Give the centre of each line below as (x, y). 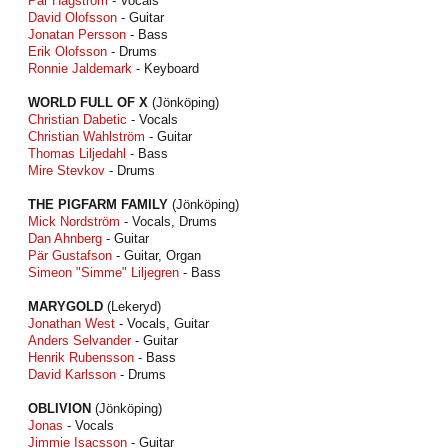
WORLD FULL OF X (88, 102)
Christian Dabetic (77, 119)
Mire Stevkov (66, 170)
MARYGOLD (65, 306)
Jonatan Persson (77, 34)
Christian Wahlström (86, 136)
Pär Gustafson (70, 255)
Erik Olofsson (67, 51)
